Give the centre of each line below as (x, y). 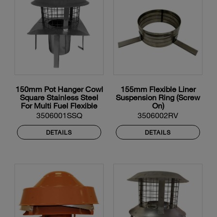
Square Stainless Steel (59, 97)
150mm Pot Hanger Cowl (59, 89)
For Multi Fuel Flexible (59, 106)
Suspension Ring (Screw (158, 97)
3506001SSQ (59, 115)
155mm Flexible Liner (158, 89)
